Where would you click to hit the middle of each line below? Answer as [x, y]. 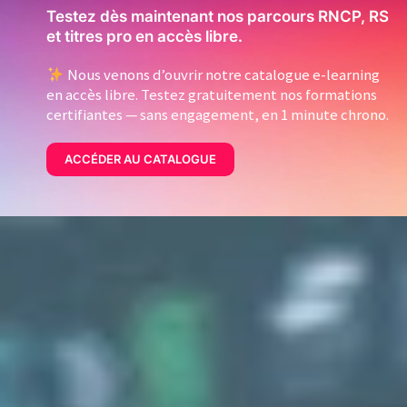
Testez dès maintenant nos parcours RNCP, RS [218, 17]
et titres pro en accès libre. [145, 37]
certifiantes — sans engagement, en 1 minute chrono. [218, 115]
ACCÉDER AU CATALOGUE [141, 159]
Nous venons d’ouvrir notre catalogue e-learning [222, 75]
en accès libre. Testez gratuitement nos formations [212, 95]
